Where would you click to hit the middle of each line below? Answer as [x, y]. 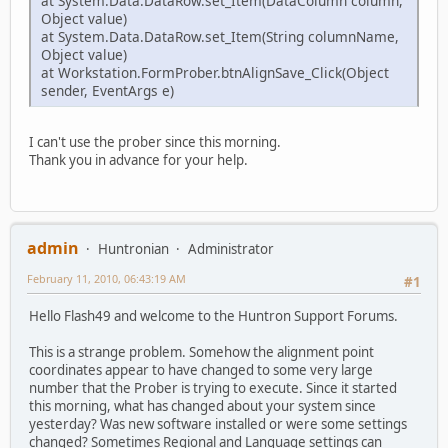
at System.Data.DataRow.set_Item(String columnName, [220, 37]
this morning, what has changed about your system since [202, 405]
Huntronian [133, 248]
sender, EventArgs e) [107, 91]
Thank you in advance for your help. [138, 160]
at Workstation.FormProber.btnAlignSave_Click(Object [215, 73]
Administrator [231, 248]
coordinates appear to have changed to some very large [201, 369]
